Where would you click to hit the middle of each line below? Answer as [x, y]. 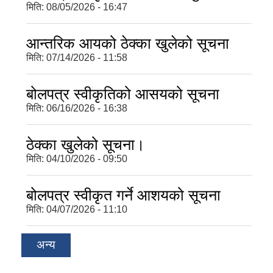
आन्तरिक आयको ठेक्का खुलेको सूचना [128, 44]
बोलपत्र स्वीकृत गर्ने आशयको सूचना [123, 195]
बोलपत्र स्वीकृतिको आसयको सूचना [123, 94]
